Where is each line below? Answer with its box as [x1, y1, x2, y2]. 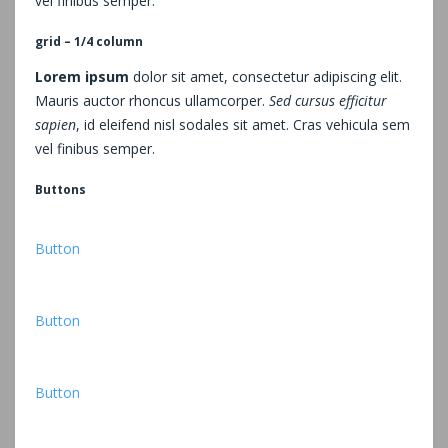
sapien [35, 114, 76, 134]
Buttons [35, 180, 86, 198]
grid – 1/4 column [35, 32, 143, 50]
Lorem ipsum [35, 66, 129, 86]
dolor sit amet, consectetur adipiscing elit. [129, 66, 402, 86]
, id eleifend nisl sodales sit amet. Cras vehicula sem [76, 114, 410, 134]
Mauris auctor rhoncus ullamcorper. [35, 90, 269, 110]
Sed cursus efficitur [269, 90, 387, 110]
